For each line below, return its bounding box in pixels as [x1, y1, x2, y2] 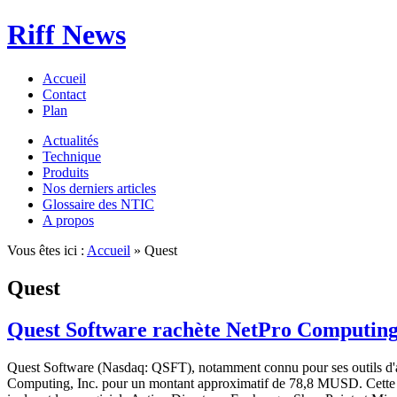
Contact [43, 86, 86, 102]
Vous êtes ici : [7, 242, 87, 258]
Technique [43, 148, 101, 164]
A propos [43, 212, 94, 228]
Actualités [43, 132, 98, 148]
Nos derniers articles [43, 180, 156, 196]
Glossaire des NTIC [43, 196, 154, 212]
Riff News [7, 19, 126, 51]
